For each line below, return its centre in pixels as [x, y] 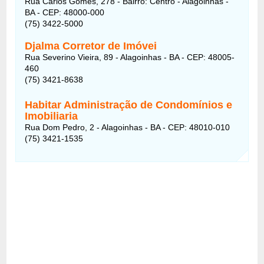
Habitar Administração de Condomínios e [129, 105]
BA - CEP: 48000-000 [65, 12]
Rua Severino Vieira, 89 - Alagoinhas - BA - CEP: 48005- [130, 57]
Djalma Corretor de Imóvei [91, 46]
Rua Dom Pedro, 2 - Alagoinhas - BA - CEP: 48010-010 [128, 127]
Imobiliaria [52, 116]
